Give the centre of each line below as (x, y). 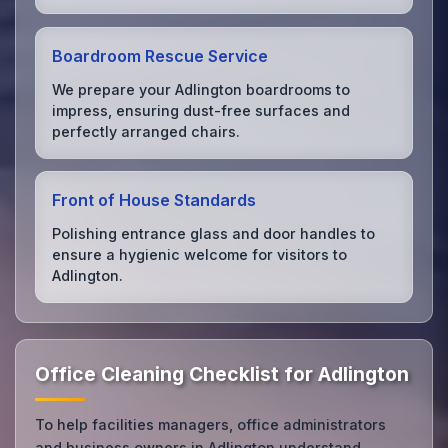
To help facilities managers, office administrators (211, 425)
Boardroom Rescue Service (160, 55)
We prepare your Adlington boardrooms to (201, 89)
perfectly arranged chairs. (146, 131)
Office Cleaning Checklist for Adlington (222, 374)
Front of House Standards (154, 200)
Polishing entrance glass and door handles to (214, 233)
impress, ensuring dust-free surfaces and (201, 110)
